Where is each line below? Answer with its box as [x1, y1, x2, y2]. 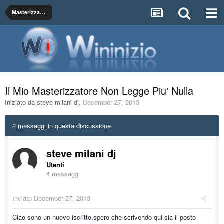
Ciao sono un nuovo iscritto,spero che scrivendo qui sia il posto [12, 212, 196, 222]
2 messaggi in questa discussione [12, 121, 111, 130]
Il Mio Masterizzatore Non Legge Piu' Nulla [5, 83, 193, 98]
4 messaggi [46, 169, 80, 178]
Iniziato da [5, 97, 37, 107]
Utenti [46, 160, 64, 169]
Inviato [12, 193, 34, 203]
